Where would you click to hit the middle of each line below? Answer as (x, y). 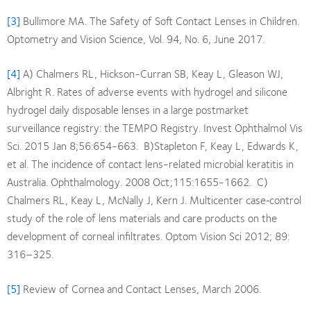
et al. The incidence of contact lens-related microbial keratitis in (150, 163)
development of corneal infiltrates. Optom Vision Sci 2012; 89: (148, 235)
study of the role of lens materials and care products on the (142, 217)
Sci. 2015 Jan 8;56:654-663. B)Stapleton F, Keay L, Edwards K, (153, 145)
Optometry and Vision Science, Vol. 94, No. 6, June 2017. (136, 38)
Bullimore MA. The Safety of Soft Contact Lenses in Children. (160, 20)
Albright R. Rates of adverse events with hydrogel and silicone (147, 91)
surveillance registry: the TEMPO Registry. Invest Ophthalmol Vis (155, 127)
